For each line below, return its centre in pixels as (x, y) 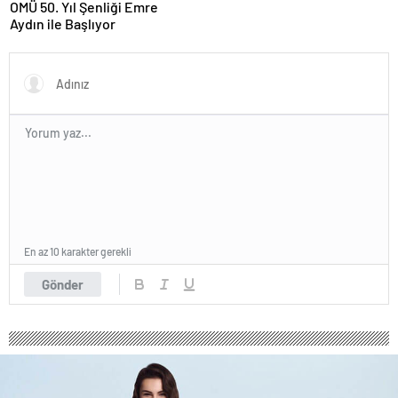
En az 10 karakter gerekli (78, 251)
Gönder (63, 284)
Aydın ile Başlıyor (63, 23)
